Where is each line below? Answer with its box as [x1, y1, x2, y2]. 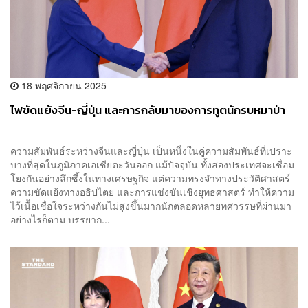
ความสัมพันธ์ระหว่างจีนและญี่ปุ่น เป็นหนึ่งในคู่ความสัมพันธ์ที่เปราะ [10, 143, 292, 157]
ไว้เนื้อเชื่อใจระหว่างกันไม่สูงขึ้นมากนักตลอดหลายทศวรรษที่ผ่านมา [10, 198, 297, 212]
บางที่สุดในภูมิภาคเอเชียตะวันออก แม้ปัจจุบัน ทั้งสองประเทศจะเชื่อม [10, 157, 294, 171]
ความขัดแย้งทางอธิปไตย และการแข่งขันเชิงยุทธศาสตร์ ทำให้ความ [10, 184, 294, 199]
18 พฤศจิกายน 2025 [19, 78, 107, 92]
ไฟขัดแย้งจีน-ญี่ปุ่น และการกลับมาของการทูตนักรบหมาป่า [10, 101, 285, 119]
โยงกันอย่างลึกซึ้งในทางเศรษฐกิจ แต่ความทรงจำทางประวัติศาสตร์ [10, 170, 290, 185]
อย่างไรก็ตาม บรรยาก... [10, 212, 110, 226]
